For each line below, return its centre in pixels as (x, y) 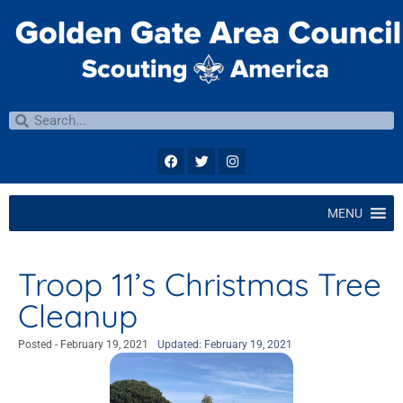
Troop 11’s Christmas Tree (200, 285)
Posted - (38, 345)
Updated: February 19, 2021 (225, 345)
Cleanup (78, 316)
